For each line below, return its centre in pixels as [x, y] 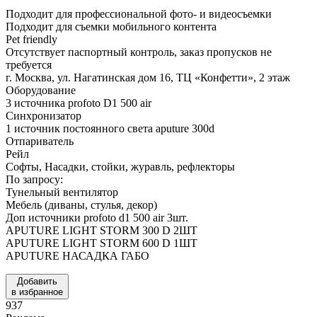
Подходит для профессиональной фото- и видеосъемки [139, 13]
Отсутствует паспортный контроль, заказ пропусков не [139, 52]
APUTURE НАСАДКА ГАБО [77, 255]
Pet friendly [31, 39]
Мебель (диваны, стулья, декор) [81, 204]
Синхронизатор [44, 115]
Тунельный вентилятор [62, 192]
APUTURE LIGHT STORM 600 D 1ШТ [102, 243]
